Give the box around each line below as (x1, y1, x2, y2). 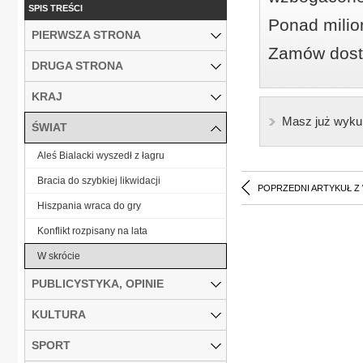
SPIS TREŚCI (28, 2, 83, 13)
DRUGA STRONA (32, 58, 123, 72)
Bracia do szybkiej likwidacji (37, 174, 160, 186)
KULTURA (32, 307, 86, 321)
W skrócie (37, 250, 80, 262)
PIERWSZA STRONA (32, 28, 141, 41)
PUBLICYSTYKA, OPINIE (32, 276, 164, 290)
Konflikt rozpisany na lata (37, 224, 147, 237)
